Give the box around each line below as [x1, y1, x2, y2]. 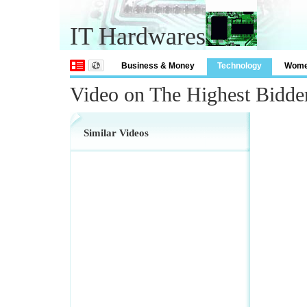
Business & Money [121, 61, 195, 71]
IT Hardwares [70, 23, 206, 50]
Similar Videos [84, 127, 149, 138]
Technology [217, 61, 262, 71]
